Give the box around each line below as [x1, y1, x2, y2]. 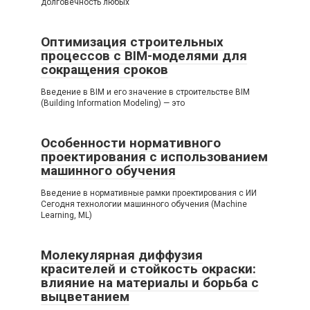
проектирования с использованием [41, 149, 268, 165]
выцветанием [41, 289, 129, 304]
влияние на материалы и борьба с [41, 275, 259, 291]
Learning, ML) [41, 210, 92, 220]
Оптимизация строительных [41, 34, 224, 50]
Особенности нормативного [41, 135, 221, 151]
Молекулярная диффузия [41, 247, 203, 263]
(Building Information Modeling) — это [41, 98, 185, 108]
